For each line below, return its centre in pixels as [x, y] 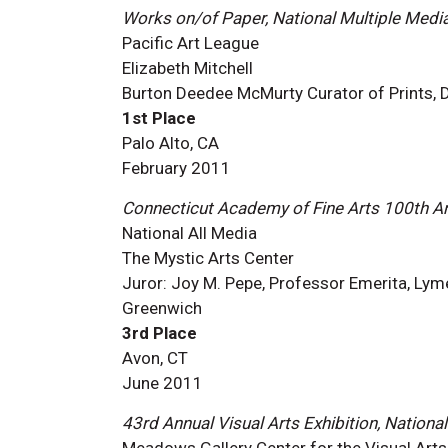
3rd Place [159, 332]
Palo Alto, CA [170, 142]
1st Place [159, 117]
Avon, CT [155, 357]
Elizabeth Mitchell [187, 67]
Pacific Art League [190, 42]
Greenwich [162, 307]
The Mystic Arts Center [208, 257]
